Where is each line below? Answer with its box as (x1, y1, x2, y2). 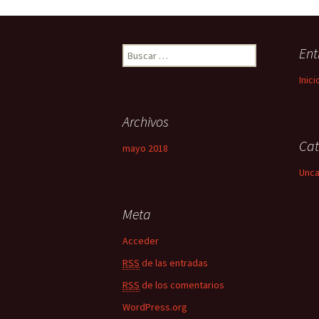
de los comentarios (140, 278, 224, 292)
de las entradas (140, 256, 208, 270)
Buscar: (122, 45, 154, 58)
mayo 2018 (122, 142, 168, 155)
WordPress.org (122, 300, 187, 314)
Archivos (122, 113, 169, 131)
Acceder (122, 234, 159, 248)
